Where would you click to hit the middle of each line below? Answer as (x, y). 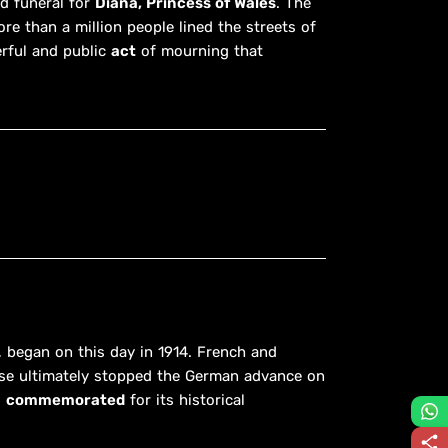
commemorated (65, 399)
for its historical (185, 399)
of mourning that (199, 50)
